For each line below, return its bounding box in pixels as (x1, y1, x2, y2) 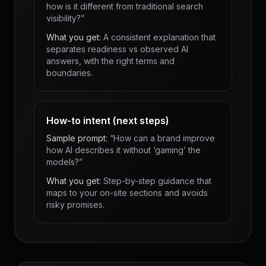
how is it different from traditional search (46, 1, 203, 11)
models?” (46, 157, 83, 167)
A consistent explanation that (103, 32, 216, 42)
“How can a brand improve (110, 133, 215, 143)
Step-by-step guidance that (103, 176, 211, 186)
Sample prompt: (46, 133, 107, 143)
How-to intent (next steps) (46, 115, 169, 126)
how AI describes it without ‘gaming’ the (46, 145, 201, 155)
